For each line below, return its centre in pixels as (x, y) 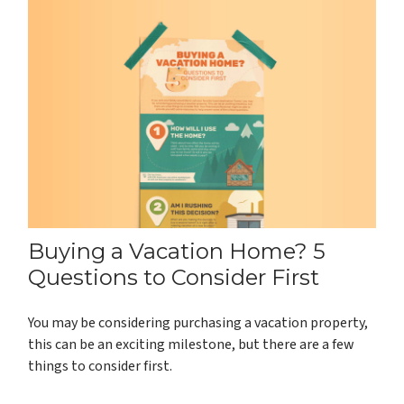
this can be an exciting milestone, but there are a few (192, 345)
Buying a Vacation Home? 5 (177, 252)
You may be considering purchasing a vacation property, (198, 323)
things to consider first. (101, 367)
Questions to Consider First (174, 278)
